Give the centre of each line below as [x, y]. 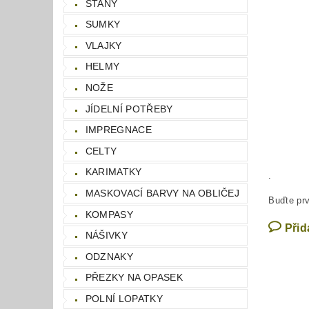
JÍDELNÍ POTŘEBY [129, 109]
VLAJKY [103, 45]
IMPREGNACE [118, 130]
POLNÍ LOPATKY [124, 298]
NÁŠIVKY [107, 236]
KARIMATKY [113, 172]
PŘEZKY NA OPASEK [134, 278]
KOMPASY [109, 214]
